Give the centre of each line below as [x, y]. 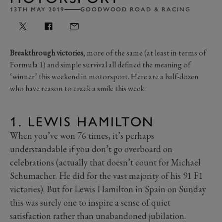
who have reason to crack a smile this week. [78, 88]
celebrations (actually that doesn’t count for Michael [105, 162]
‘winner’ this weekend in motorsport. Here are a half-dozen [104, 76]
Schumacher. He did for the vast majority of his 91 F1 [107, 175]
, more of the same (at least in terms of [145, 53]
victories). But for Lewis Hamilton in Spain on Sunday [108, 189]
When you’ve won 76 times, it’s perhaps [82, 135]
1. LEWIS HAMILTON [82, 121]
